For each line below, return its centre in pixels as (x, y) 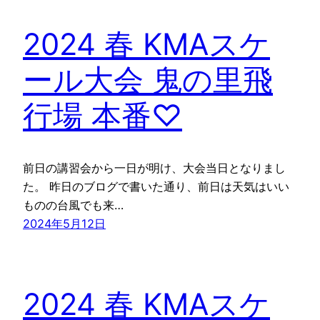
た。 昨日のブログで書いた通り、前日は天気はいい (156, 186)
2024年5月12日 (64, 224)
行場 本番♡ (102, 116)
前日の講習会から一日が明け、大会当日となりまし (154, 168)
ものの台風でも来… (73, 205)
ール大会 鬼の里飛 (148, 80)
